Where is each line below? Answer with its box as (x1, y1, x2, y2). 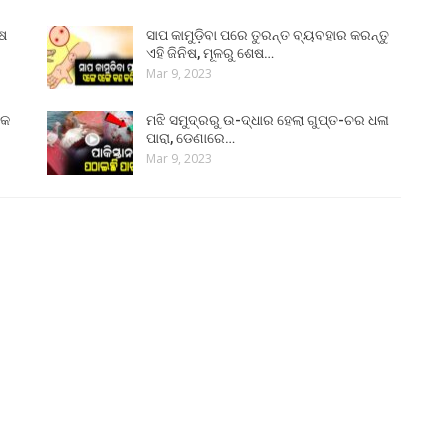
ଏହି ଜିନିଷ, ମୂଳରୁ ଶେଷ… (146, 44, 275, 61)
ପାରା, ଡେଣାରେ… (146, 130, 236, 147)
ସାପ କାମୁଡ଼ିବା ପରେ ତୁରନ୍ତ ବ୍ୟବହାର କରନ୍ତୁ (146, 26, 390, 43)
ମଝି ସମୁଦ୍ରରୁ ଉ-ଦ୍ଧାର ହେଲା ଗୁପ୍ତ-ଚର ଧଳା (146, 112, 390, 129)
